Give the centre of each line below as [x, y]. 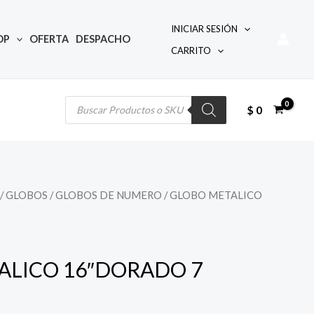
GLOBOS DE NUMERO [109, 194]
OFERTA [49, 39]
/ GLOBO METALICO [212, 194]
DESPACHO [103, 39]
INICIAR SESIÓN [205, 29]
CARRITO [191, 50]
